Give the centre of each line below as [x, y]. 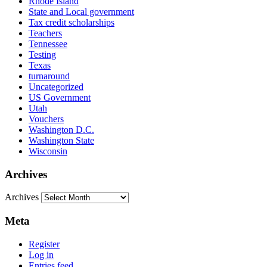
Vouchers [46, 119]
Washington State [61, 140]
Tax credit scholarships [72, 22]
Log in [41, 254]
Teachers [45, 33]
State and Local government [81, 11]
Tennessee [48, 44]
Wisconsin [48, 151]
